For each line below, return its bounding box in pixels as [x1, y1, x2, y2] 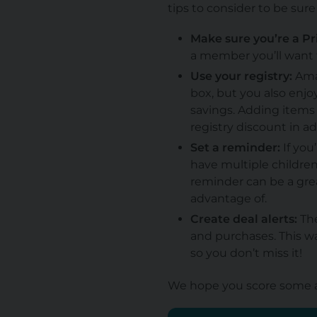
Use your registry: [190, 69, 292, 83]
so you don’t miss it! [190, 246, 302, 260]
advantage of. [190, 191, 267, 205]
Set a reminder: [190, 140, 280, 154]
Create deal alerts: [190, 212, 297, 226]
